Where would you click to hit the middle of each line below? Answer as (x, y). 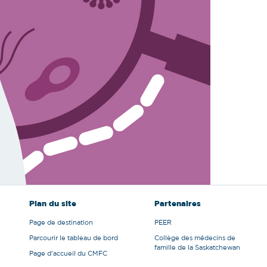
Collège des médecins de (195, 238)
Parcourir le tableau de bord (74, 238)
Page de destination (61, 223)
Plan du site (53, 204)
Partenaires (178, 204)
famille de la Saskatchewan (197, 248)
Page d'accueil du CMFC (68, 254)
